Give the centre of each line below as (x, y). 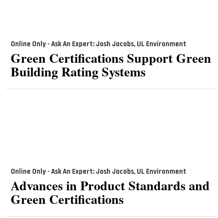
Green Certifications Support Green (111, 57)
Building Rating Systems (78, 71)
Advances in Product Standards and (110, 185)
